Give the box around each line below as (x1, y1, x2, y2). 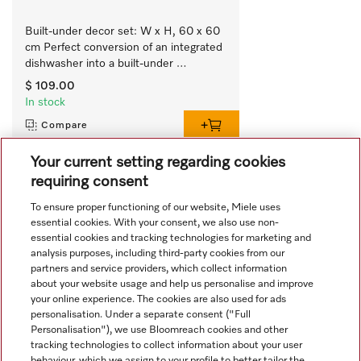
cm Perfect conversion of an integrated (25, 41, 222, 53)
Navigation (14, 311, 82, 326)
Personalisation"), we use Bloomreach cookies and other (31, 325, 288, 335)
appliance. (25, 73, 76, 85)
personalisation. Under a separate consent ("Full (31, 309, 251, 320)
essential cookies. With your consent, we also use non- (31, 218, 280, 228)
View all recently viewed (13, 186, 139, 197)
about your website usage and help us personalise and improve (31, 279, 314, 289)
